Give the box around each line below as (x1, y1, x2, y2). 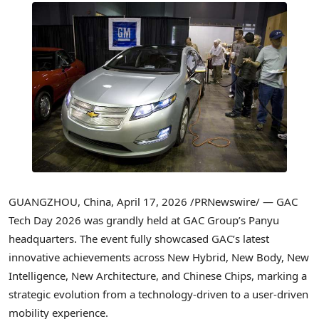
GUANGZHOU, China (9, 194, 111, 209)
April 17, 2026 (117, 194, 187, 209)
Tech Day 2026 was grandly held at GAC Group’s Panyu (9, 212, 279, 227)
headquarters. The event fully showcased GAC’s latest (9, 231, 269, 246)
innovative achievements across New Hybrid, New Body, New (9, 249, 309, 264)
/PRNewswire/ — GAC (187, 194, 298, 209)
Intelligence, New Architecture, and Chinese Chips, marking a (9, 268, 307, 283)
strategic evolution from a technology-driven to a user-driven (9, 286, 308, 301)
